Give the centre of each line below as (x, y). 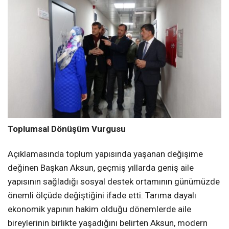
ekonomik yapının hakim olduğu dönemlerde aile (99, 209)
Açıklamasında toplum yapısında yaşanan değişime (105, 154)
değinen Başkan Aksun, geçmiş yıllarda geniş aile (101, 168)
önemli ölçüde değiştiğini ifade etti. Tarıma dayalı (102, 196)
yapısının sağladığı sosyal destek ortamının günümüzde (114, 182)
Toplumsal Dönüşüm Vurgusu (67, 129)
